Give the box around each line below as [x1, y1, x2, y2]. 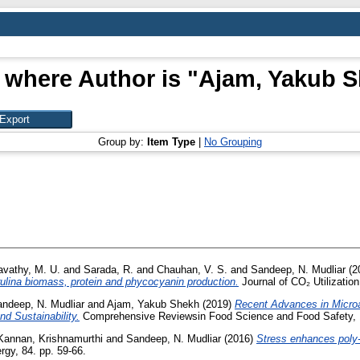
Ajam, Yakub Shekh [107, 297, 199, 310]
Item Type [147, 136, 195, 148]
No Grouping [204, 136, 262, 148]
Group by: [98, 136, 147, 148]
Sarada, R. [84, 264, 133, 276]
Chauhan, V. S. [157, 264, 227, 276]
